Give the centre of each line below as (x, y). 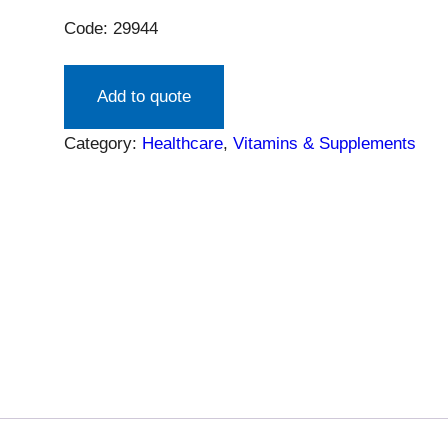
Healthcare (182, 144)
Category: (103, 144)
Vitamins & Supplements (324, 144)
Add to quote (144, 97)
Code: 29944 (111, 29)
